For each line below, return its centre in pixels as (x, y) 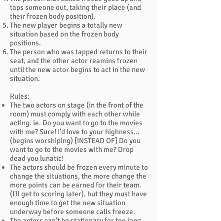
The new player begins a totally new (66, 25)
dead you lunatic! (37, 158)
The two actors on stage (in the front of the (77, 105)
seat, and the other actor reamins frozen (74, 61)
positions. (25, 43)
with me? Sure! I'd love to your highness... (75, 132)
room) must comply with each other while (75, 114)
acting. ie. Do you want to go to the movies (76, 123)
